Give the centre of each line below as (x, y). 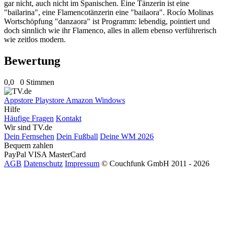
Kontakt (69, 118)
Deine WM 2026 (127, 136)
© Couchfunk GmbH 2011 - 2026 (155, 163)
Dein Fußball (77, 136)
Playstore (50, 100)
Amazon (80, 100)
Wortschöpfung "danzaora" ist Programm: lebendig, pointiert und (107, 21)
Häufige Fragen (29, 118)
